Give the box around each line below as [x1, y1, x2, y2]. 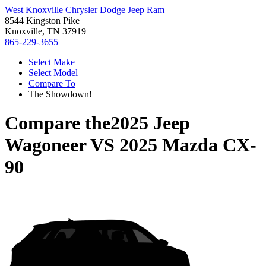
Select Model [28, 68, 78, 78]
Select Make [28, 57, 75, 67]
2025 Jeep [110, 112, 190, 134]
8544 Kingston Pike [5, 15, 80, 26]
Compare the [5, 112, 110, 134]
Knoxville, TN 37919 [5, 26, 86, 36]
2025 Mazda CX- [119, 134, 256, 156]
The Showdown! [28, 89, 92, 99]
